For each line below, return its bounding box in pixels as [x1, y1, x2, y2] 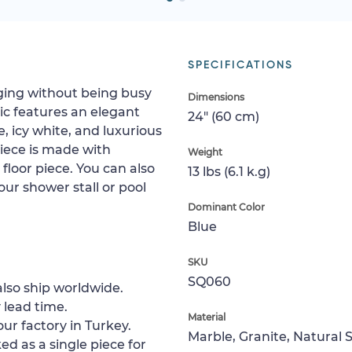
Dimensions [188, 90, 244, 103]
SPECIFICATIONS [188, 59, 293, 71]
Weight [188, 145, 222, 158]
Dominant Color [188, 200, 265, 213]
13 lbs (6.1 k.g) [188, 163, 270, 179]
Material [188, 310, 225, 323]
